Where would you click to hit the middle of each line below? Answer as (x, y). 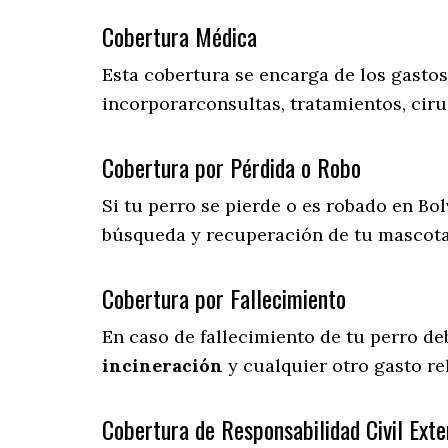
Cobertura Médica (179, 36)
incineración (162, 366)
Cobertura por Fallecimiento (224, 298)
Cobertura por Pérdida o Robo (231, 167)
